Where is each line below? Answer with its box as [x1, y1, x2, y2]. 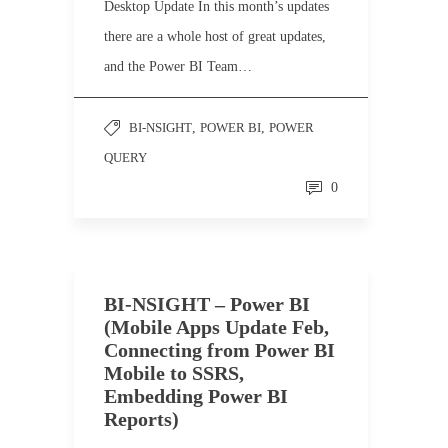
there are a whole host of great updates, [104, 29, 326, 44]
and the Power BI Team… [104, 59, 252, 74]
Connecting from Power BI [104, 339, 335, 361]
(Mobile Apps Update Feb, [104, 316, 329, 338]
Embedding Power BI [104, 385, 288, 407]
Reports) [104, 408, 179, 430]
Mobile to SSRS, [104, 362, 244, 384]
